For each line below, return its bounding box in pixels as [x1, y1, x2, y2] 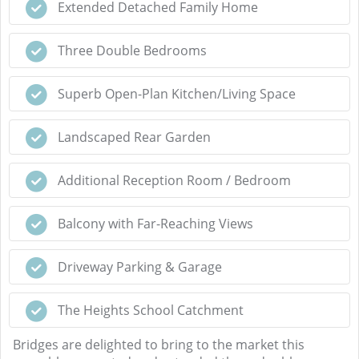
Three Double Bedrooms [58, 42, 207, 59]
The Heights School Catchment [58, 301, 244, 319]
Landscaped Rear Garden [58, 128, 211, 146]
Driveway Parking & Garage [58, 258, 222, 276]
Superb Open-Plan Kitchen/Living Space [58, 85, 296, 103]
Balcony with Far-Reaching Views [58, 215, 253, 232]
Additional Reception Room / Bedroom [58, 171, 291, 189]
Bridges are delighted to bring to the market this [13, 336, 305, 353]
